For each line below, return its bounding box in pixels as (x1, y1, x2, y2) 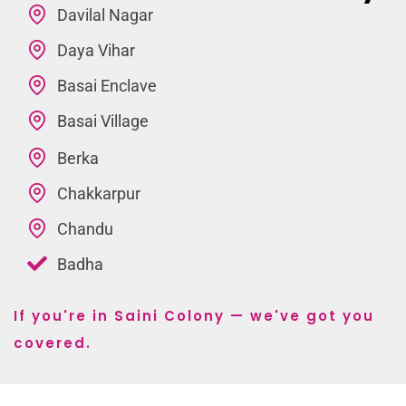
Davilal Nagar (56, 5, 153, 24)
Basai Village (56, 111, 149, 130)
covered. (14, 333, 92, 353)
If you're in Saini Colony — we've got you (14, 305, 374, 325)
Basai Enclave (56, 75, 157, 95)
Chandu (56, 218, 113, 238)
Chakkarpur (56, 183, 140, 203)
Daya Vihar (56, 40, 135, 60)
